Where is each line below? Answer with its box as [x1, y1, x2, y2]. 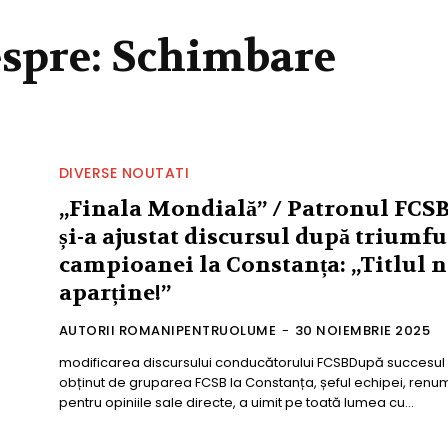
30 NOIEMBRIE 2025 [294, 320, 431, 340]
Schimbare [111, 29, 336, 84]
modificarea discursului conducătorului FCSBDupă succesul [58, 352, 445, 372]
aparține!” [58, 278, 171, 307]
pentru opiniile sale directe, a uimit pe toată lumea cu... [58, 392, 414, 412]
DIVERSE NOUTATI [58, 162, 190, 183]
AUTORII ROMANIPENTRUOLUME [58, 320, 277, 340]
